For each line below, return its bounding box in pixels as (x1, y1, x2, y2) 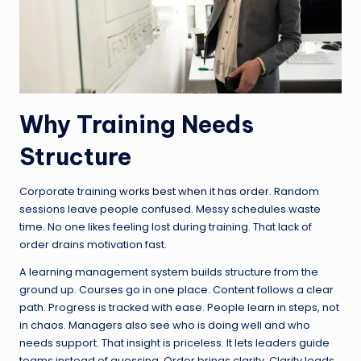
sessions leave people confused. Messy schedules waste (19, 201, 321, 216)
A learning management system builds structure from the (19, 264, 318, 279)
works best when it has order (119, 184, 269, 198)
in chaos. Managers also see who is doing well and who (19, 317, 310, 332)
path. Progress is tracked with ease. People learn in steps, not (19, 300, 339, 314)
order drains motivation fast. (19, 237, 167, 251)
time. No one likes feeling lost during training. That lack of (19, 219, 312, 234)
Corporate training (19, 184, 119, 198)
